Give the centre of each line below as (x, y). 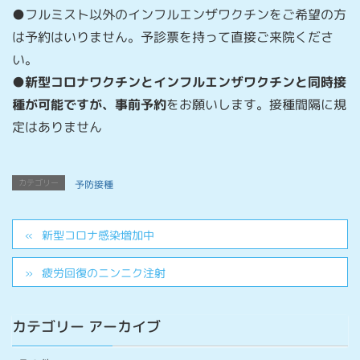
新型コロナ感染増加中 (98, 235)
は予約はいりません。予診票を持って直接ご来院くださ (173, 37)
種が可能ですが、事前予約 (89, 104)
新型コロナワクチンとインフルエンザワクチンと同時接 (186, 82)
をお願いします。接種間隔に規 (256, 104)
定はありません (57, 127)
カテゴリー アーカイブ (86, 326)
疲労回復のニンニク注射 (104, 272)
